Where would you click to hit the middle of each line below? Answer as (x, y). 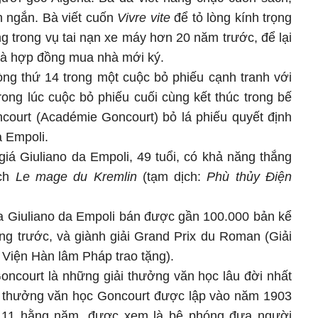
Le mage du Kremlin (76, 177)
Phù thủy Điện (250, 177)
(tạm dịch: (172, 177)
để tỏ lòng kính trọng (231, 18)
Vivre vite (144, 18)
